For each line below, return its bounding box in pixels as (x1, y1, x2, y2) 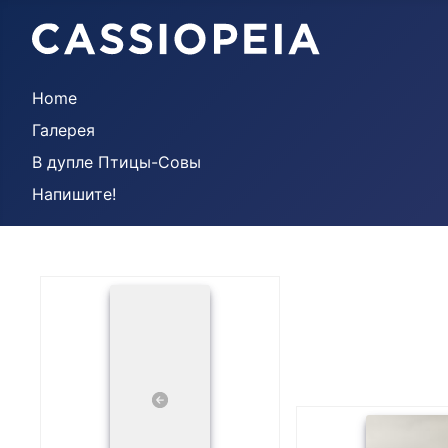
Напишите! (32, 184, 116, 204)
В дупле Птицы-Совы (32, 152, 201, 172)
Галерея (32, 120, 95, 140)
